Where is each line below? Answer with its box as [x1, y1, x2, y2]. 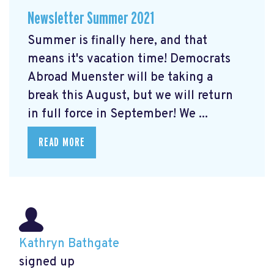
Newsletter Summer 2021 [28, 9, 154, 28]
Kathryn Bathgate [19, 236, 119, 253]
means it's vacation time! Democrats [28, 51, 231, 68]
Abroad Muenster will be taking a [28, 70, 213, 86]
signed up [19, 254, 75, 271]
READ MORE [39, 136, 85, 149]
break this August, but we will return [28, 88, 233, 105]
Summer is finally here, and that [28, 33, 207, 50]
